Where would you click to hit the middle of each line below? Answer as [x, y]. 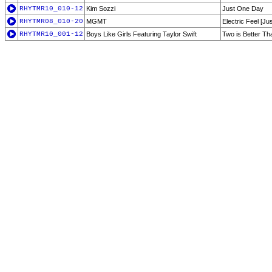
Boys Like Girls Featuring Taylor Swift [141, 34]
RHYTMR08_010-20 [51, 21]
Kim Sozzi [101, 8]
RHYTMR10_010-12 [51, 8]
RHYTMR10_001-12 [51, 34]
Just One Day [243, 8]
